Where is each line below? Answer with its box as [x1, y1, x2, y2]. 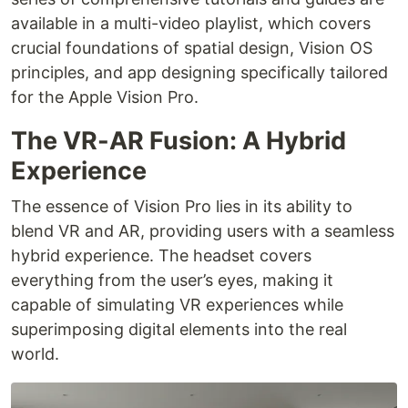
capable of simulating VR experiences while [11, 295, 343, 315]
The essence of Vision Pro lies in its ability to [11, 197, 352, 217]
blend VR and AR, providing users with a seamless [11, 221, 394, 241]
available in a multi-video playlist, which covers [11, 14, 371, 34]
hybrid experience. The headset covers [11, 246, 311, 266]
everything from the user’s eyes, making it [11, 270, 333, 291]
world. [11, 344, 59, 364]
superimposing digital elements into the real [11, 320, 347, 340]
